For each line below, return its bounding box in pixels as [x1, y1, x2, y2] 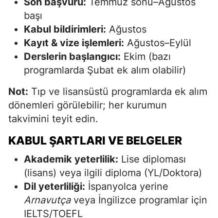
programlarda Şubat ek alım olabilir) [24, 64, 186, 76]
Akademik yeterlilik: [24, 153, 118, 165]
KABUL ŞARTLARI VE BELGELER [8, 133, 182, 147]
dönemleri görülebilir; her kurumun [8, 99, 167, 111]
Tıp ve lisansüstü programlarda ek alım [28, 85, 207, 97]
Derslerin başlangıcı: [24, 50, 121, 62]
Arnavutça [24, 194, 71, 206]
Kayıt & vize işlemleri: [24, 36, 124, 49]
